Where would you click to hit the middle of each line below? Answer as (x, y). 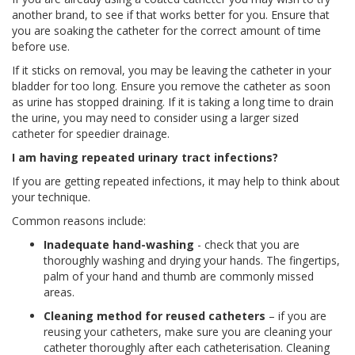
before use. (41, 46)
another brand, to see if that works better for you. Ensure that (171, 14)
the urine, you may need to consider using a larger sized (155, 117)
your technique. (51, 197)
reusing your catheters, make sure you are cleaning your (188, 331)
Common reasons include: (79, 220)
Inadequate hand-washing (119, 244)
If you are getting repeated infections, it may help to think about (176, 181)
